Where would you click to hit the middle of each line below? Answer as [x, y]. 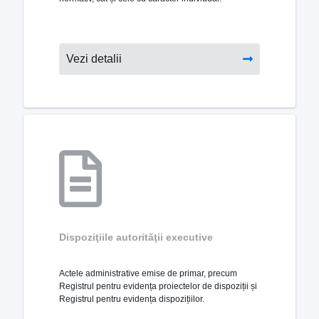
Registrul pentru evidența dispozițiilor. [132, 299]
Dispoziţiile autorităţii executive [136, 237]
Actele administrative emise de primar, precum [148, 274]
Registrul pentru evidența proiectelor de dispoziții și [158, 287]
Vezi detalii [94, 58]
